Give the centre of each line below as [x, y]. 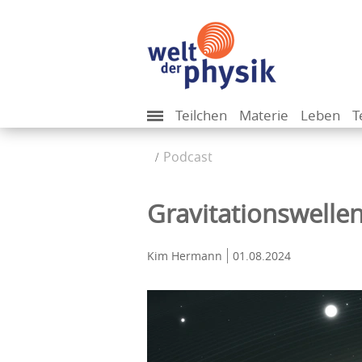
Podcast [188, 157]
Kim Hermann [185, 256]
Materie [264, 115]
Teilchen [201, 115]
